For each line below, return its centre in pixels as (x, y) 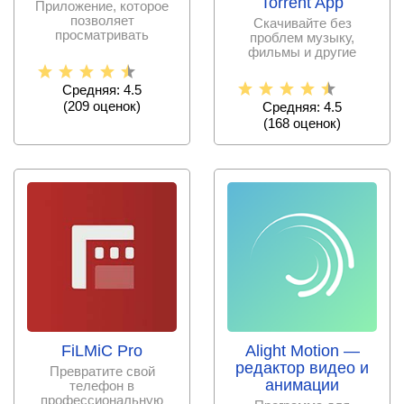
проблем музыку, (302, 38)
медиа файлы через (302, 67)
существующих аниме (102, 64)
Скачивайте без (302, 23)
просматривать (102, 35)
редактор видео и (302, 368)
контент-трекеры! (302, 81)
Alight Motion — (302, 351)
